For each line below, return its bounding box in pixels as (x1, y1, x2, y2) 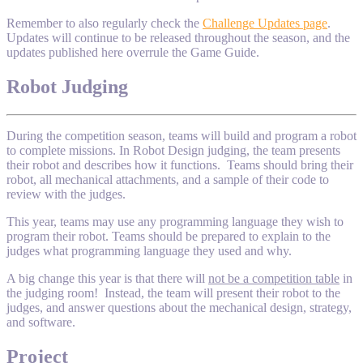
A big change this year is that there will (6, 271, 208, 285)
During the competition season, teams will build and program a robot (6, 128, 357, 143)
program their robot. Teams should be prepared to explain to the (6, 228, 331, 243)
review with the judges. (6, 186, 126, 201)
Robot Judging (6, 75, 128, 97)
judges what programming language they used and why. (6, 243, 292, 258)
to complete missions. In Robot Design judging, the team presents (6, 143, 340, 157)
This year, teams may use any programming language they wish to (6, 214, 344, 228)
